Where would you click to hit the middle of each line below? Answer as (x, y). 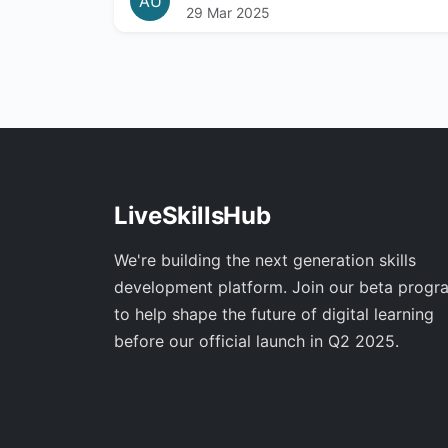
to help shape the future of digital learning (274, 314)
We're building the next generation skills (265, 260)
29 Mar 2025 (228, 13)
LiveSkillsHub (192, 216)
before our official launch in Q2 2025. (256, 341)
